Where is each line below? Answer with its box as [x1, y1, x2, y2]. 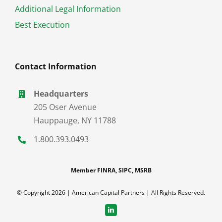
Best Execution [14, 19, 70, 31]
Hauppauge [34, 115, 78, 126]
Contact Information [14, 61, 97, 72]
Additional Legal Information [14, 3, 121, 15]
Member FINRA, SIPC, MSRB [70, 166, 152, 174]
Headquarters [34, 88, 89, 100]
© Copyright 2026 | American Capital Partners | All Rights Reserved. [17, 188, 205, 197]
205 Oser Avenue [34, 102, 97, 113]
